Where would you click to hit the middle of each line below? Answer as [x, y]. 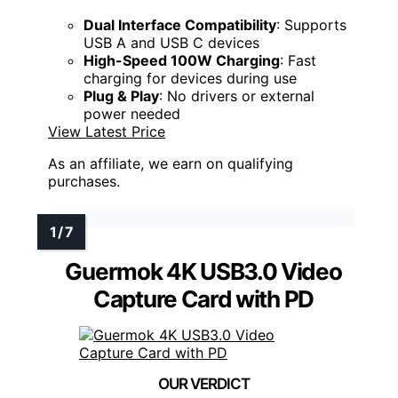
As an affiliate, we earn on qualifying [171, 163]
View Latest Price [107, 131]
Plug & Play [121, 96]
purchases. [84, 181]
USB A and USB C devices [171, 42]
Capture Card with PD [203, 298]
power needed [132, 113]
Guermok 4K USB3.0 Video [203, 271]
